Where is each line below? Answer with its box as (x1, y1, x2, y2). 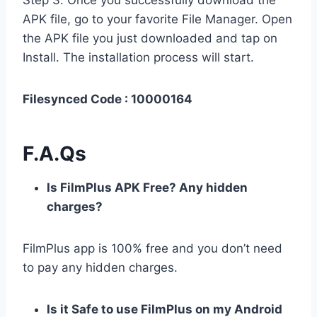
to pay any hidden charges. (23, 260, 178, 275)
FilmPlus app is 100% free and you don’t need (23, 241, 282, 256)
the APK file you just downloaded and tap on (23, 31, 277, 46)
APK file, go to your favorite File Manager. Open (23, 12, 292, 27)
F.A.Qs (23, 142, 86, 166)
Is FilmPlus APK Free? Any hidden (47, 180, 248, 195)
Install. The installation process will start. (23, 50, 254, 65)
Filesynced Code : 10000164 (23, 92, 192, 107)
